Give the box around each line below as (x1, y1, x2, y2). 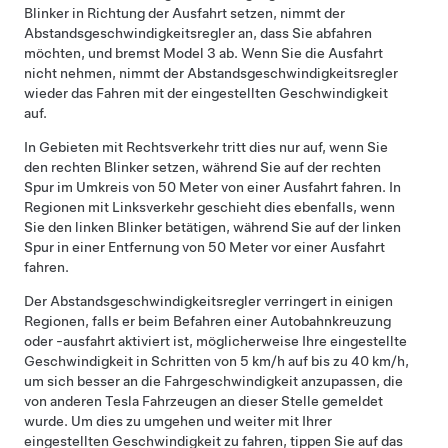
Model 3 (163, 45, 216, 62)
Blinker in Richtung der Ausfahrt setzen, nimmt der (24, 5, 345, 22)
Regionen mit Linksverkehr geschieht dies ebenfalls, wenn (24, 199, 395, 216)
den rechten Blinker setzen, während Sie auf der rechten (24, 159, 381, 176)
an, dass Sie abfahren (235, 25, 372, 42)
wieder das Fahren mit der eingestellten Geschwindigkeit (24, 85, 388, 102)
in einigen (327, 293, 393, 310)
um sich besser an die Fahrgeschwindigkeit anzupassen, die (24, 373, 403, 390)
